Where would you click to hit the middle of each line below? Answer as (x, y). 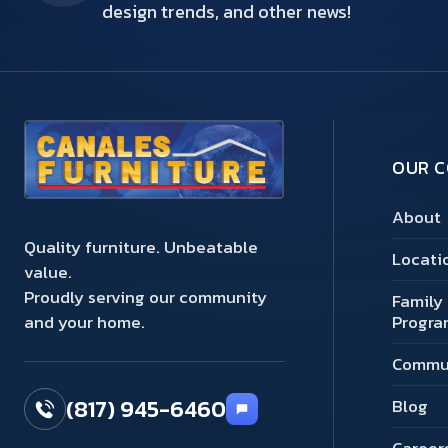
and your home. (84, 322)
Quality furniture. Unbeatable (141, 247)
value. (48, 272)
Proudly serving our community (145, 297)
